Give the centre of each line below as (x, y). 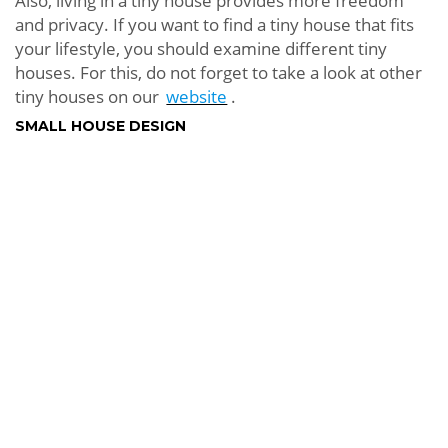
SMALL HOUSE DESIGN (100, 126)
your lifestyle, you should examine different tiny (201, 49)
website (197, 97)
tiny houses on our (89, 97)
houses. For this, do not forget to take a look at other (218, 73)
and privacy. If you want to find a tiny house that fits (214, 25)
